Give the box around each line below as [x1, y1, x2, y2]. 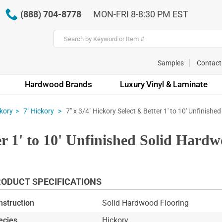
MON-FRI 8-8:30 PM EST [93, 9, 188, 19]
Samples [158, 58, 184, 67]
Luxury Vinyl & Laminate [120, 79, 208, 89]
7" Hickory [23, 107, 55, 115]
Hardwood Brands [24, 79, 92, 89]
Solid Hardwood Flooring [102, 198, 189, 208]
